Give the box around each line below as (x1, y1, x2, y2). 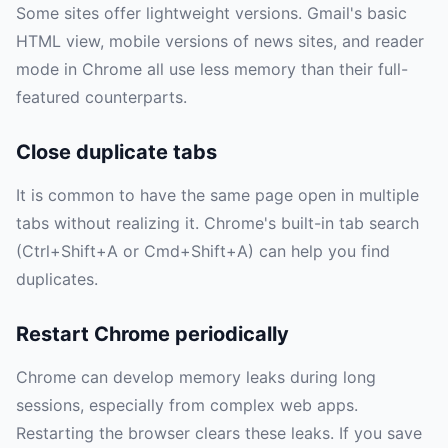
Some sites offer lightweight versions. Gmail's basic (16, 2, 407, 23)
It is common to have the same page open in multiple (16, 184, 419, 205)
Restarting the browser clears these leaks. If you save (16, 422, 422, 443)
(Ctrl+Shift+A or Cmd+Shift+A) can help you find (16, 240, 390, 261)
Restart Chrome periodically (16, 321, 289, 346)
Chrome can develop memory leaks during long (16, 366, 376, 387)
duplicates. (16, 268, 98, 289)
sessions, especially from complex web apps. (16, 394, 358, 415)
